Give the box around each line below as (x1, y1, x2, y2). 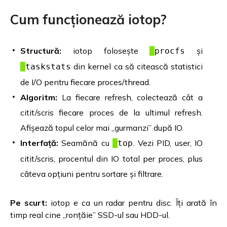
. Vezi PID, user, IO (133, 137, 203, 148)
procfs (155, 46, 185, 56)
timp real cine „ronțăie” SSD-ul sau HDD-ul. (10, 209, 170, 220)
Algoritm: (20, 92, 57, 102)
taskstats (25, 61, 71, 71)
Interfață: (20, 137, 58, 148)
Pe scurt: (10, 197, 47, 208)
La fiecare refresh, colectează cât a (57, 92, 203, 102)
